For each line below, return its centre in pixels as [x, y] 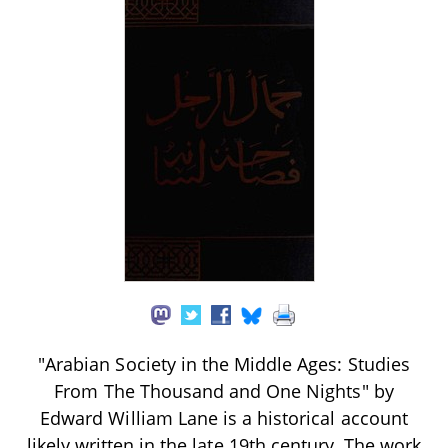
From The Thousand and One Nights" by [224, 390]
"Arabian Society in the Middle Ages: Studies [224, 363]
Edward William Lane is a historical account [224, 417]
